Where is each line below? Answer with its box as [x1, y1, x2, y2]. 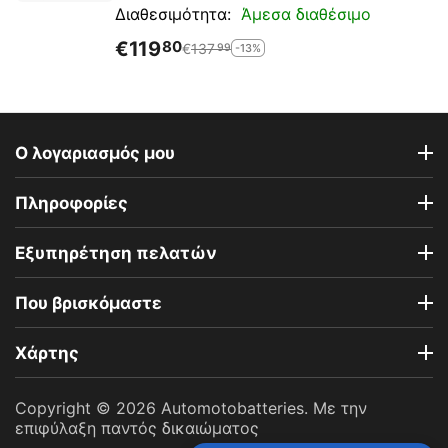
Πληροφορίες [15, 192, 128, 213]
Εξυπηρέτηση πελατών [15, 242, 217, 263]
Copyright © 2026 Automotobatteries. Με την [15, 398, 367, 418]
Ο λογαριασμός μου [15, 142, 175, 163]
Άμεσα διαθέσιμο [241, 3, 371, 24]
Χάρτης [15, 342, 79, 363]
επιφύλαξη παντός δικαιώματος [15, 418, 259, 438]
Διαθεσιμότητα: [115, 4, 231, 24]
